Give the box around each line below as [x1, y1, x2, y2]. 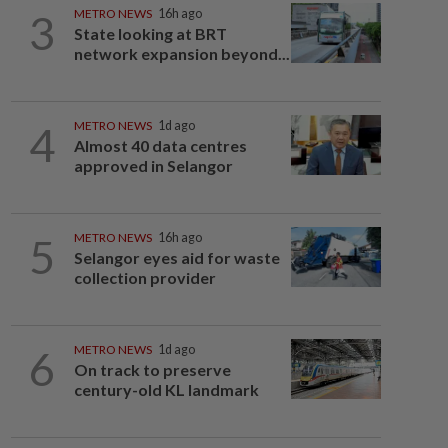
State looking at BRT [73, 24, 227, 43]
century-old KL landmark [73, 380, 259, 399]
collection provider [73, 268, 216, 287]
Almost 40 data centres [73, 136, 247, 155]
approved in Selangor [73, 156, 233, 175]
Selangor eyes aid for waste [73, 248, 280, 267]
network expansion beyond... [73, 44, 290, 63]
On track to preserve [73, 360, 231, 379]
